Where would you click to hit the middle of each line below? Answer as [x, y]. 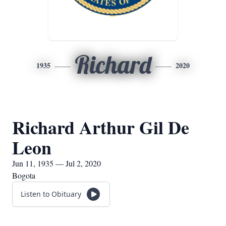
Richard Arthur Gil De [101, 127]
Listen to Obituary [51, 194]
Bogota [24, 175]
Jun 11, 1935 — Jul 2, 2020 [56, 163]
